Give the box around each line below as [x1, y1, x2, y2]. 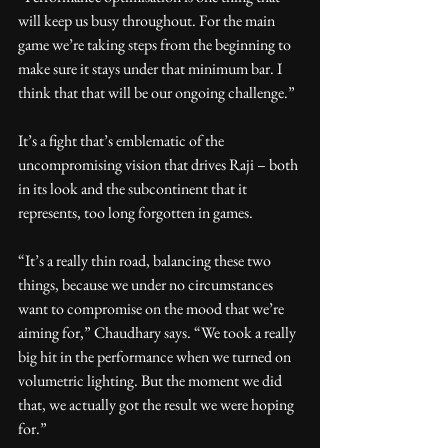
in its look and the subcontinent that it [18, 177, 250, 199]
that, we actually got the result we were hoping [18, 393, 297, 415]
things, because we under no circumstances [18, 273, 276, 295]
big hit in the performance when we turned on [18, 345, 294, 367]
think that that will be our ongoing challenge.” [18, 81, 295, 103]
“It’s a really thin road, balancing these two [18, 249, 274, 271]
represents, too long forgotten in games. [18, 201, 253, 223]
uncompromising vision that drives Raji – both [18, 153, 301, 175]
